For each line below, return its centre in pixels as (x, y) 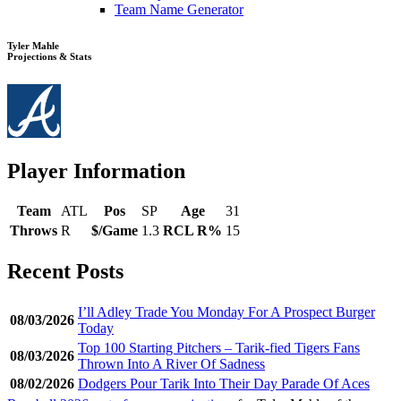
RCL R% (192, 231)
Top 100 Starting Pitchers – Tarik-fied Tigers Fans (219, 348)
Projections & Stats (49, 56)
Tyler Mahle (33, 45)
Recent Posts (65, 272)
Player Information (96, 171)
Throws (34, 231)
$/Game (115, 231)
